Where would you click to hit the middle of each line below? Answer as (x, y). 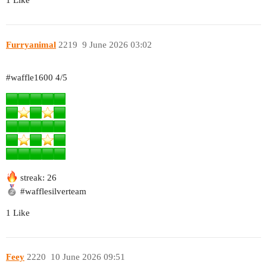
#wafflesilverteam (53, 191)
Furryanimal (31, 44)
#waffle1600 (30, 77)
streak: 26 (37, 177)
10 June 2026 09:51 (88, 257)
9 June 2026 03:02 (117, 44)
